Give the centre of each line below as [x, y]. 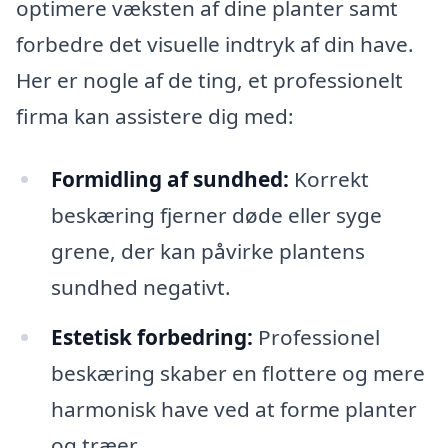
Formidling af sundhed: [169, 179]
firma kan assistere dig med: [155, 115]
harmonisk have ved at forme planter [233, 409]
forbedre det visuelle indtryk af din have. [215, 43]
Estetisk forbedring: [151, 337]
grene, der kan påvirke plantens [207, 251]
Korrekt [328, 179]
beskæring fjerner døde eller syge [216, 215]
